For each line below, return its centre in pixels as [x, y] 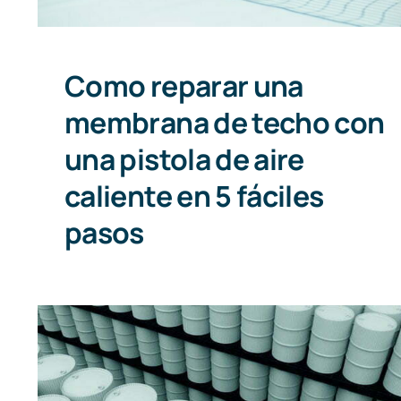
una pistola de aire [184, 159]
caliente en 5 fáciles [194, 196]
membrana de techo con [224, 123]
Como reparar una [183, 86]
